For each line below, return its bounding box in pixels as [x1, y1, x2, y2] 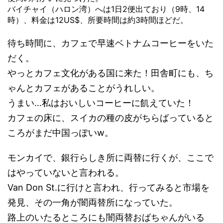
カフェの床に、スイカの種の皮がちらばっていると [7, 112, 214, 123]
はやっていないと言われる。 [7, 167, 124, 178]
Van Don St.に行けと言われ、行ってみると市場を [7, 182, 210, 193]
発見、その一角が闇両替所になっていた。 [7, 197, 178, 208]
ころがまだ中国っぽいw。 [7, 127, 113, 138]
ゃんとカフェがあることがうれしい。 [7, 83, 160, 94]
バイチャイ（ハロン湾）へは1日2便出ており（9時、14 [7, 4, 205, 14]
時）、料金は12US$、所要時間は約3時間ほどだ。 [7, 15, 188, 25]
